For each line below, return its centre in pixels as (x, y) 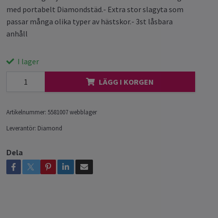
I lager (28, 62)
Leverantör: (21, 128)
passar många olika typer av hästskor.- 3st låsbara (90, 22)
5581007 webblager (73, 112)
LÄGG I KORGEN (127, 82)
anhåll (17, 34)
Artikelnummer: (27, 112)
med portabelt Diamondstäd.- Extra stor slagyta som (95, 9)
